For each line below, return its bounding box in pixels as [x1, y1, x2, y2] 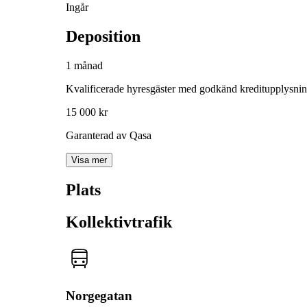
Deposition [66, 27, 140, 46]
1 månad [66, 60, 103, 72]
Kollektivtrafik [66, 213, 172, 231]
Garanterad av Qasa [66, 130, 151, 142]
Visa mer [71, 155, 107, 166]
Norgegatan [66, 288, 132, 303]
